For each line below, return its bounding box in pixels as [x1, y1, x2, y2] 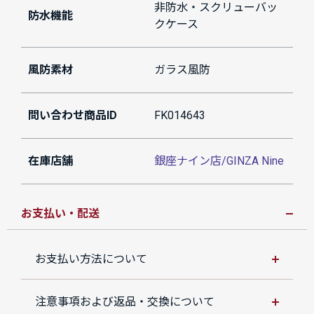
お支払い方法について [35, 252, 147, 266]
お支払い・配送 [21, 207, 100, 221]
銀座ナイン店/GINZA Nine [154, 154, 284, 168]
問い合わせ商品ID [28, 109, 117, 123]
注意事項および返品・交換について [35, 295, 214, 309]
